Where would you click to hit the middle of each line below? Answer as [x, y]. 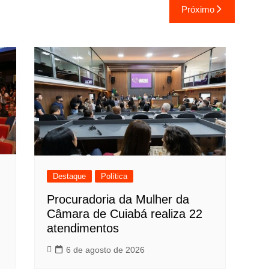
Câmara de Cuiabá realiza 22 [125, 213]
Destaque [70, 176]
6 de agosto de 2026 [106, 249]
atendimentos [83, 228]
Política [114, 176]
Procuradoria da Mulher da [118, 199]
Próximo [198, 10]
